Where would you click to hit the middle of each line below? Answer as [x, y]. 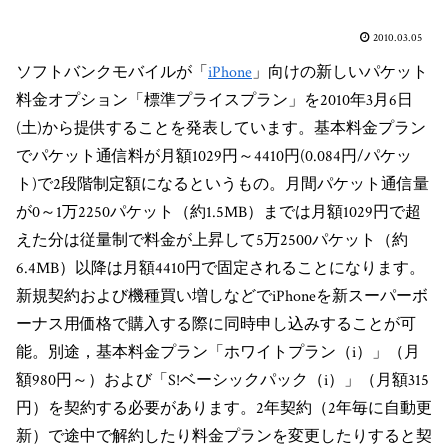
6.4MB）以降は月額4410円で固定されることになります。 [220, 268]
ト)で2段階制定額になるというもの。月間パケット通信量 [222, 184]
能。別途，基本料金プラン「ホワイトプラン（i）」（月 [218, 352]
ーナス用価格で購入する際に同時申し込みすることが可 [216, 324]
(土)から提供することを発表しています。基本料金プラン [221, 128]
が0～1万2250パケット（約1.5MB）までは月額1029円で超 [218, 212]
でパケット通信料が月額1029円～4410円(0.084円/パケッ [214, 156]
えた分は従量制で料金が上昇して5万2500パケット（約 [212, 240]
